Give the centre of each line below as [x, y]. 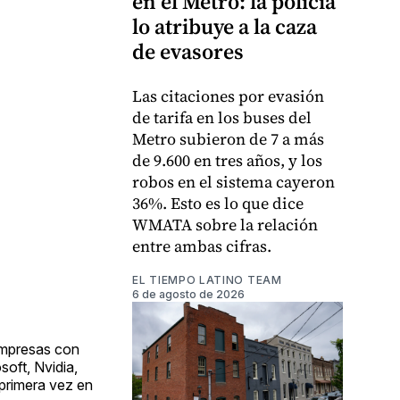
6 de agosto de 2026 [188, 294]
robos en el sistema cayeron [233, 181]
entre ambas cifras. [202, 246]
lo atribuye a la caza [225, 26]
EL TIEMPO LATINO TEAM [207, 279]
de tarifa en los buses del [222, 117]
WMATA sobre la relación [225, 224]
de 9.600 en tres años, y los [227, 160]
